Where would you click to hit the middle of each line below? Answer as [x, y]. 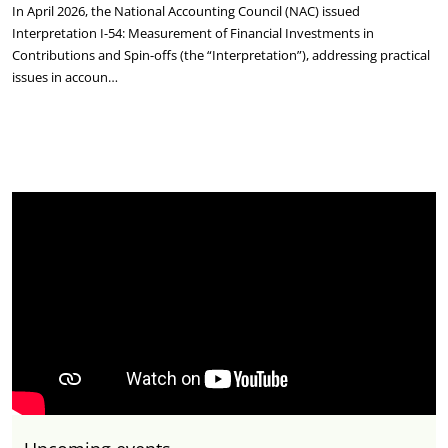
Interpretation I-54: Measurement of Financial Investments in [193, 33]
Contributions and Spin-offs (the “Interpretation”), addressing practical [221, 55]
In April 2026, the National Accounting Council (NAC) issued [186, 11]
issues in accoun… [66, 77]
